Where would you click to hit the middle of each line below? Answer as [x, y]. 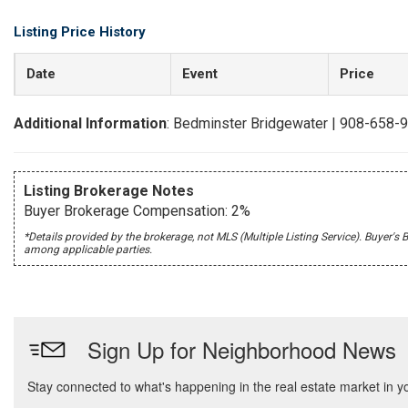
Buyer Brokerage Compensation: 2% [137, 211]
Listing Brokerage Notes [109, 191]
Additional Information [90, 123]
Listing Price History [80, 32]
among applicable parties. [88, 250]
